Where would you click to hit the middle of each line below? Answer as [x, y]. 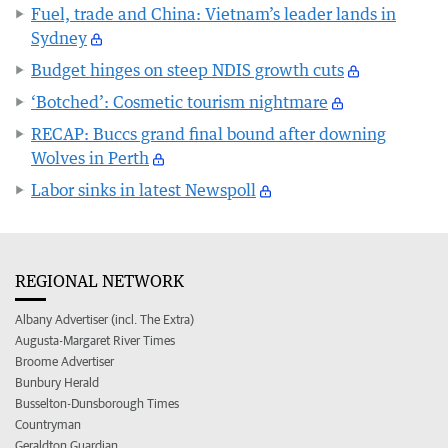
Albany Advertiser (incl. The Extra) [104, 319]
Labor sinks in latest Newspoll [143, 189]
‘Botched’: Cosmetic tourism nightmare [179, 101]
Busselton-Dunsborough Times [97, 403]
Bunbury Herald [57, 382]
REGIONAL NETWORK [99, 280]
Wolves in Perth [90, 157]
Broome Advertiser [64, 361]
